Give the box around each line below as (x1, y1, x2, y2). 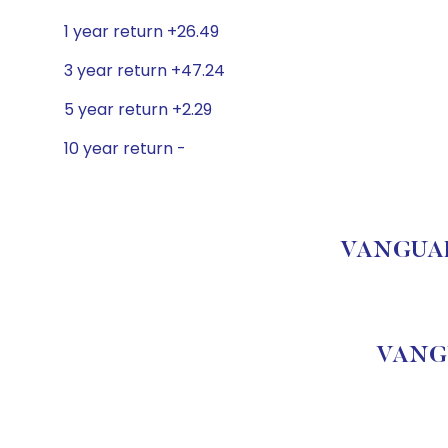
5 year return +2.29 (64, 98, 212, 121)
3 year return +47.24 (64, 59, 225, 82)
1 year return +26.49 (64, 20, 219, 43)
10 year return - (64, 137, 186, 160)
